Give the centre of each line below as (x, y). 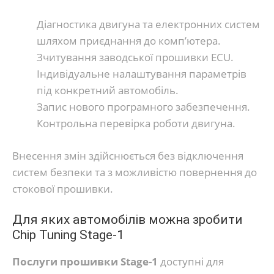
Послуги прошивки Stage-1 (85, 262)
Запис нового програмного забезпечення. (143, 107)
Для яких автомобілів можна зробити (128, 220)
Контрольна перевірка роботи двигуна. (136, 124)
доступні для (191, 262)
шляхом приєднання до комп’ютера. (129, 41)
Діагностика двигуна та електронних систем (148, 24)
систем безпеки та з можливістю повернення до (135, 172)
